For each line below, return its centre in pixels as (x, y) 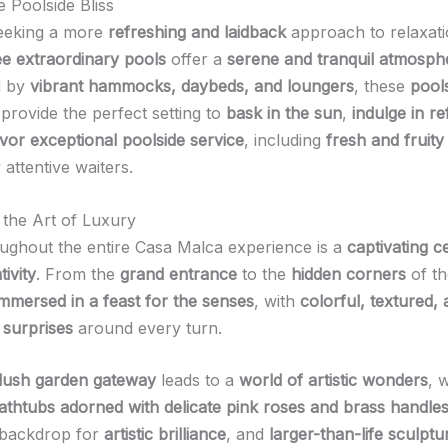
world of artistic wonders (333, 380)
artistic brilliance (165, 434)
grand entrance (178, 273)
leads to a (197, 380)
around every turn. (147, 327)
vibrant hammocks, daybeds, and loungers (192, 86)
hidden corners (348, 273)
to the (264, 273)
